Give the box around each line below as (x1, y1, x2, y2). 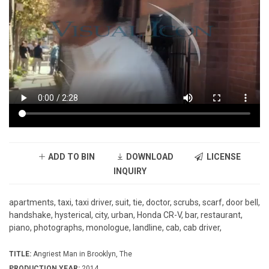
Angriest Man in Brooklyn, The (31, 250, 132, 259)
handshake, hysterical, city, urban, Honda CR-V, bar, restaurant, (9, 210, 243, 220)
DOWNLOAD (124, 152, 174, 162)
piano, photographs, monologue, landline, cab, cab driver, (9, 223, 222, 233)
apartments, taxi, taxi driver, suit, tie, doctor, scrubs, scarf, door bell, (9, 198, 260, 208)
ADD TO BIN (46, 152, 95, 162)
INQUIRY (113, 166, 147, 177)
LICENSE (202, 152, 241, 162)
